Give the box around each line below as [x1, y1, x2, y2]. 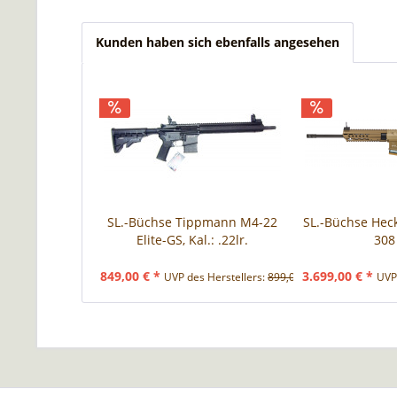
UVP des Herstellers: [164, 269, 268, 284]
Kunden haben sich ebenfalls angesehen [96, 34, 339, 51]
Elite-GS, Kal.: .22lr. [136, 231, 248, 248]
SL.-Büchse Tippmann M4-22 [106, 214, 277, 230]
